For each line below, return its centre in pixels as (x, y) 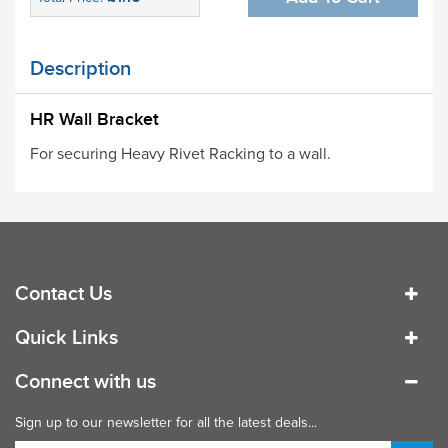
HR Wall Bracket (94, 119)
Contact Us (63, 293)
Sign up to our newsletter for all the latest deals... (166, 422)
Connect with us (85, 381)
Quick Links (66, 337)
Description (80, 68)
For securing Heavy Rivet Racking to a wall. (182, 153)
